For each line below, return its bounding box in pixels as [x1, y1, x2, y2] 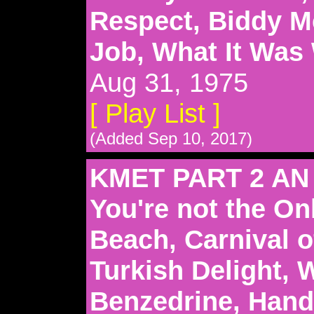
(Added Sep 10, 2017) [90, 128, 252, 148]
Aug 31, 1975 [90, 67, 248, 97]
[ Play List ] [90, 97, 221, 128]
